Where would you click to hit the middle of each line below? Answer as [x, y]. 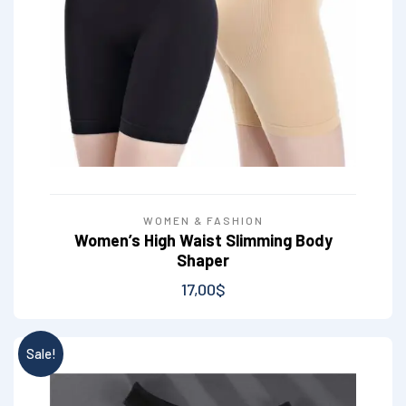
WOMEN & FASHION [203, 221]
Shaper [203, 261]
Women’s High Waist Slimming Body [203, 241]
